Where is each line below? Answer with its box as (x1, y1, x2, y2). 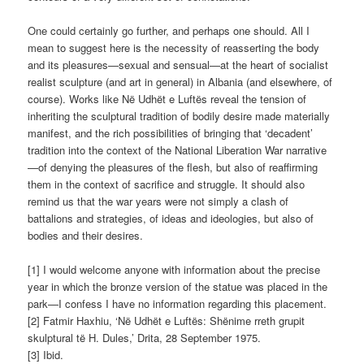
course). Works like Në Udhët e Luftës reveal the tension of (28, 91, 307, 107)
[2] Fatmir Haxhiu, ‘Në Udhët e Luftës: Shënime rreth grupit (28, 313, 305, 329)
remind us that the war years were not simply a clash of (28, 193, 289, 210)
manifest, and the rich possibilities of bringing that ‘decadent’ (28, 125, 314, 141)
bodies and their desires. (28, 227, 144, 244)
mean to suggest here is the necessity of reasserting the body (28, 40, 320, 56)
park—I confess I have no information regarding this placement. (28, 296, 327, 312)
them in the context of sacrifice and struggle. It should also (28, 176, 305, 193)
